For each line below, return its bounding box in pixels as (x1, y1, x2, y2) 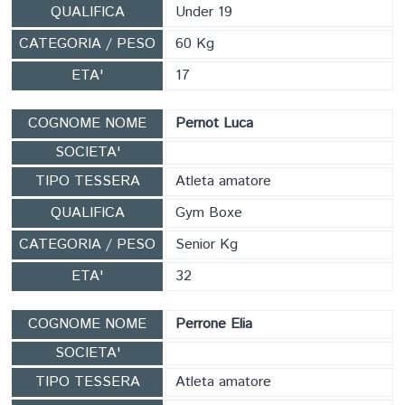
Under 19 (175, 2, 232, 23)
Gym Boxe (175, 202, 242, 223)
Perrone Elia (175, 314, 252, 334)
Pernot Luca (175, 113, 253, 134)
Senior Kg (175, 234, 238, 255)
